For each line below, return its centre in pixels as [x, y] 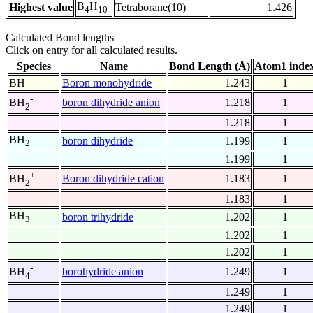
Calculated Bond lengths [60, 38]
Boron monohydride [107, 83]
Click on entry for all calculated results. [92, 50]
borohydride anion [103, 272]
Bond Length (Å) [210, 66]
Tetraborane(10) [151, 8]
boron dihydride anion [111, 103]
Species [34, 66]
